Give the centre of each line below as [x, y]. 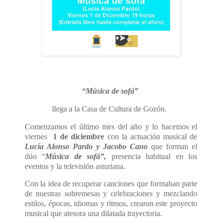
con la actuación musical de [152, 136]
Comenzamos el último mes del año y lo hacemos [108, 126]
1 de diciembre [79, 136]
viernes [39, 136]
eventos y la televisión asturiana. [75, 166]
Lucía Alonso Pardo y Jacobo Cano [88, 146]
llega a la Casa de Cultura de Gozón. [109, 109]
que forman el [174, 146]
